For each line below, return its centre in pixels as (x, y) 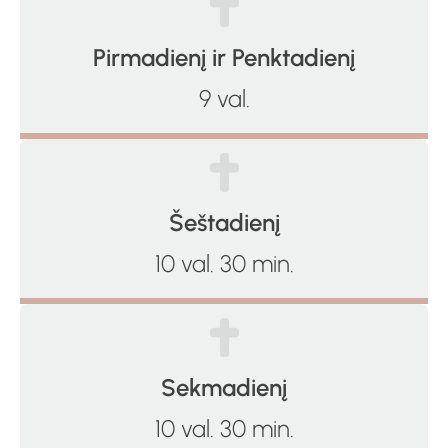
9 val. (224, 98)
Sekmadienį (224, 388)
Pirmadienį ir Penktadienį (224, 58)
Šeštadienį (224, 223)
